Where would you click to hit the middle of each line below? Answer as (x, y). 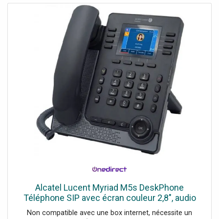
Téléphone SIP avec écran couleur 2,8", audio (109, 197)
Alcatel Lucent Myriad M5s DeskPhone (109, 187)
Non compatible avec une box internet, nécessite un (109, 213)
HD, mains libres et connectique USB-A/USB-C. (109, 208)
